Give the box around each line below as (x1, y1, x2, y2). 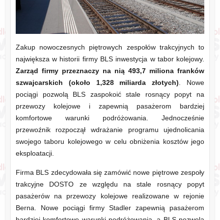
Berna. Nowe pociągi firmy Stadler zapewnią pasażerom (15, 203, 205, 212)
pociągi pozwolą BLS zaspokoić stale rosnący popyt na (15, 90, 205, 98)
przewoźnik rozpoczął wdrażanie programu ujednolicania (15, 125, 205, 134)
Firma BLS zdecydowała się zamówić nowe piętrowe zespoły (15, 168, 205, 176)
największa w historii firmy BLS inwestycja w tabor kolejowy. (15, 55, 205, 63)
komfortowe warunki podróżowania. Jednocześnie (15, 113, 205, 122)
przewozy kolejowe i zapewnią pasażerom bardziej (15, 102, 205, 110)
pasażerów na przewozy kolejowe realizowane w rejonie (15, 192, 205, 200)
